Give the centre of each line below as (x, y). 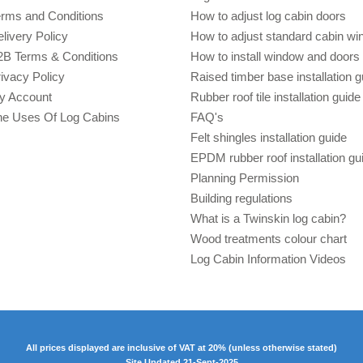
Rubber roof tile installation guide (276, 97)
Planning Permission (245, 178)
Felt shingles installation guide (269, 138)
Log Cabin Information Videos (269, 259)
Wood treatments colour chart (269, 239)
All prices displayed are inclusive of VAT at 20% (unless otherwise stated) (181, 347)
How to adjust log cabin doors (269, 16)
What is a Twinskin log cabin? (269, 219)
